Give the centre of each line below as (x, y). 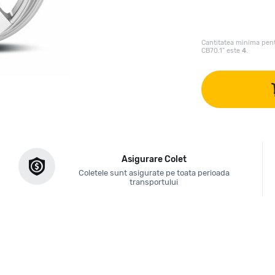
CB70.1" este (222, 51)
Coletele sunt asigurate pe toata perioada (154, 173)
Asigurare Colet (154, 159)
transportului (154, 182)
